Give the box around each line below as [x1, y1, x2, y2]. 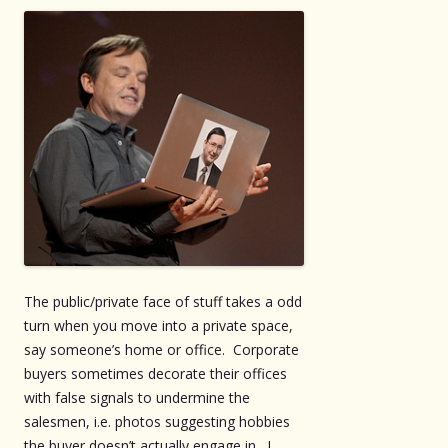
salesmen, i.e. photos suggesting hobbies [24, 411, 290, 431]
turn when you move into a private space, [24, 315, 293, 335]
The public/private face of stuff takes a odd [24, 291, 302, 311]
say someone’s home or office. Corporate [24, 339, 299, 359]
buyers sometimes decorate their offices [24, 363, 287, 383]
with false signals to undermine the [24, 387, 250, 407]
